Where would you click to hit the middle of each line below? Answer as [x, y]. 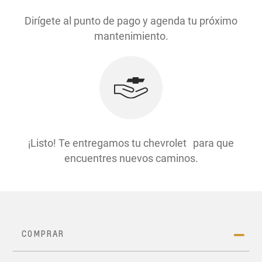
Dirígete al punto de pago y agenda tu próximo [131, 20]
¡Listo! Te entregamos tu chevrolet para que [131, 143]
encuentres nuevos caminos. [131, 158]
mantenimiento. [131, 36]
